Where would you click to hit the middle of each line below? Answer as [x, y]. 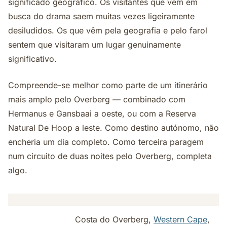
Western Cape [180, 219]
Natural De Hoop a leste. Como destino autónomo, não [113, 128]
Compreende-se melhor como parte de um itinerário [108, 85]
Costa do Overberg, [114, 219]
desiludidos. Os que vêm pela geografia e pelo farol [108, 30]
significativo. [32, 59]
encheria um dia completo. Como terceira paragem [106, 142]
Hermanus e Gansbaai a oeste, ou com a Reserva [102, 113]
